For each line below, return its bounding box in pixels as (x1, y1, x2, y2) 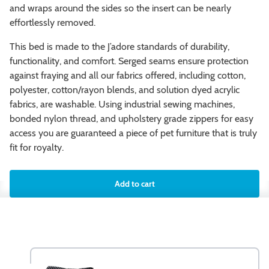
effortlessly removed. (10, 16, 95, 28)
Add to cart (114, 178, 155, 189)
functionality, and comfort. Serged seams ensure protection (10, 55, 249, 67)
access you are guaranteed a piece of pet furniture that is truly (10, 127, 257, 139)
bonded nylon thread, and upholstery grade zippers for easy (10, 112, 253, 124)
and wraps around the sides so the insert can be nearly (10, 2, 231, 14)
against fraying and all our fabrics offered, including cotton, (10, 69, 246, 81)
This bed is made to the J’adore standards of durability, (10, 40, 229, 52)
